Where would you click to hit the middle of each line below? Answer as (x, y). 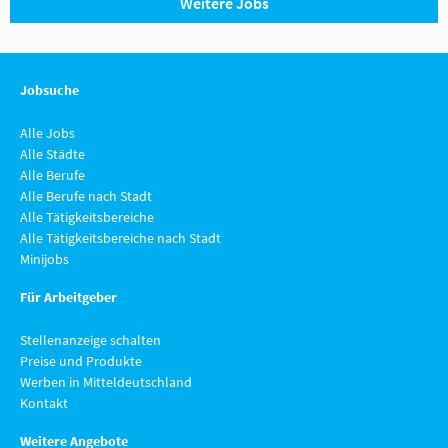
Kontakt (44, 403)
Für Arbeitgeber (68, 297)
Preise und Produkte (81, 361)
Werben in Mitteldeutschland (106, 382)
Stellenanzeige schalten (90, 340)
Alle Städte (52, 154)
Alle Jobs (47, 133)
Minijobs (44, 259)
